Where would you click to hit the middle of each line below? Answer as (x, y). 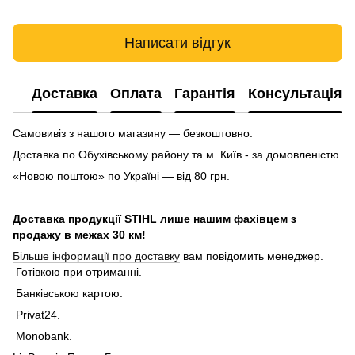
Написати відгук (177, 42)
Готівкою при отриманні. (77, 272)
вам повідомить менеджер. (252, 256)
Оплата (136, 93)
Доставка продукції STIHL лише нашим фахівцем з (155, 219)
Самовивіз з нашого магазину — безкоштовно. (133, 134)
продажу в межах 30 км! (79, 235)
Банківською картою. (68, 294)
